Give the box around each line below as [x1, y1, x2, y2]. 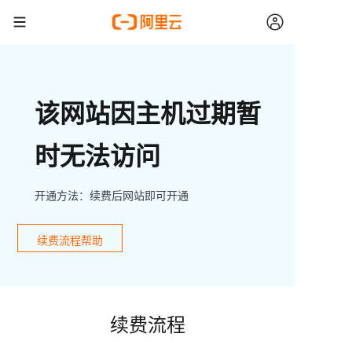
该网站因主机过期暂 [35, 94, 261, 130]
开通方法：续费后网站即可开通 [35, 187, 189, 203]
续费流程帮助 [37, 232, 103, 248]
